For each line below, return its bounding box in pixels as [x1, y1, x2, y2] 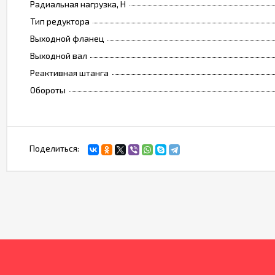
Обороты [30, 85, 66, 96]
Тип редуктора [30, 16, 90, 27]
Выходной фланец [30, 33, 104, 44]
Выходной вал [30, 50, 87, 61]
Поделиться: [29, 143, 79, 154]
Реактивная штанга [30, 68, 109, 79]
